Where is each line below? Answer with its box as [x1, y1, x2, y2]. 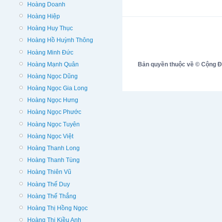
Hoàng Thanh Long [27, 145, 80, 152]
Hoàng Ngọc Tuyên [27, 120, 80, 128]
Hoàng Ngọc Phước [27, 109, 81, 116]
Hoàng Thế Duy [27, 180, 70, 188]
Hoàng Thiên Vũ [27, 168, 71, 176]
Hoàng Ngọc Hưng [27, 97, 78, 104]
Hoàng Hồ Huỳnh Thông [27, 37, 93, 44]
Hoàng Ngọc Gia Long [27, 85, 88, 92]
